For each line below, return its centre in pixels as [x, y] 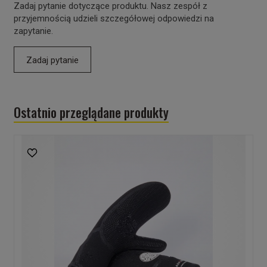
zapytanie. [33, 31]
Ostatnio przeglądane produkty [91, 112]
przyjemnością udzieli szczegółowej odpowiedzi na [114, 19]
